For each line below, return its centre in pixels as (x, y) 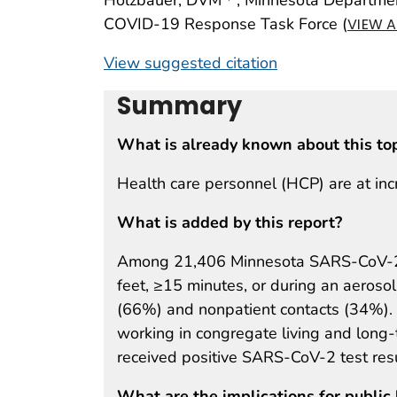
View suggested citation (191, 62)
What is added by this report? (230, 222)
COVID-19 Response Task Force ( (226, 23)
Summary (179, 105)
